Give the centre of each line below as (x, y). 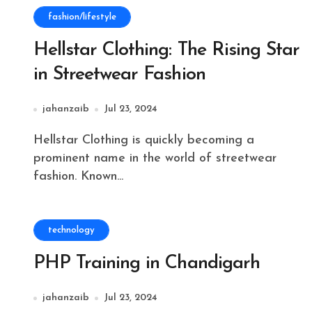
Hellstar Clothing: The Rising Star (166, 50)
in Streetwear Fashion (119, 75)
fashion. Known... (78, 177)
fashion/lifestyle (82, 17)
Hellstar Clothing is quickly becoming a (38, 140)
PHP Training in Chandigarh (147, 264)
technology (71, 230)
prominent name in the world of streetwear (155, 158)
